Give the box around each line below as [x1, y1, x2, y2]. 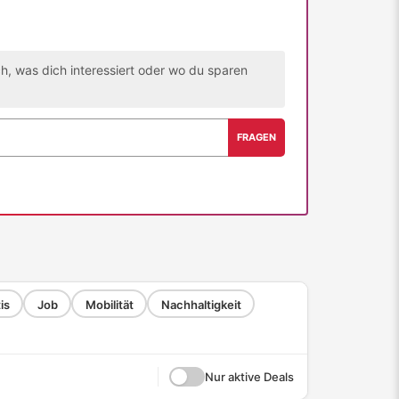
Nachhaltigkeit [160, 297, 241, 312]
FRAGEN [237, 130, 276, 143]
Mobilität [85, 297, 134, 312]
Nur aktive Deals [205, 370, 294, 384]
